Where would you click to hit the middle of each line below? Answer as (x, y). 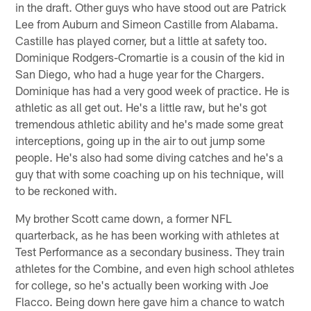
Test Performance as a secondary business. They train (150, 251)
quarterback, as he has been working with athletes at (148, 234)
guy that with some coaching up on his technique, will (150, 173)
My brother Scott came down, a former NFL (124, 218)
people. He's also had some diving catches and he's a (150, 157)
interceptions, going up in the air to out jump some (141, 140)
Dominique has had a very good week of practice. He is (153, 90)
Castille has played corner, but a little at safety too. (142, 40)
